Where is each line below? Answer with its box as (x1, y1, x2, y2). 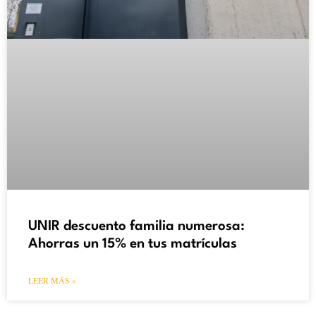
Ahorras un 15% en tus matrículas (28, 237, 237, 252)
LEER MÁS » (28, 274, 76, 286)
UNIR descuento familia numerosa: (28, 219, 245, 234)
